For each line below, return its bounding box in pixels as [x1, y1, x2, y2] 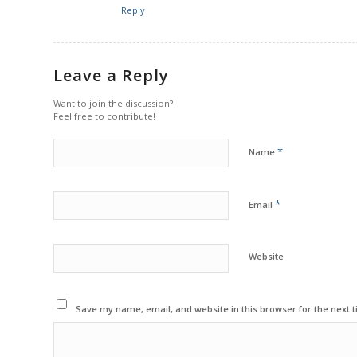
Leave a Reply [53, 64, 169, 86]
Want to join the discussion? [53, 96, 173, 109]
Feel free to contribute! [53, 109, 155, 122]
